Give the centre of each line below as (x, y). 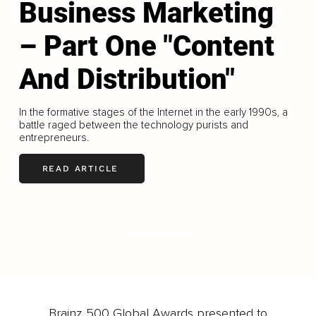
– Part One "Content (146, 46)
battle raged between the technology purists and (133, 124)
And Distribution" (127, 79)
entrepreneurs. (54, 137)
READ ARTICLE (80, 169)
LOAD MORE (157, 234)
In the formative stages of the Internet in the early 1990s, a (153, 112)
